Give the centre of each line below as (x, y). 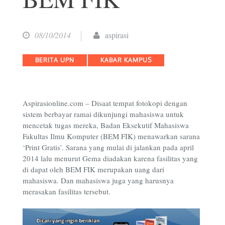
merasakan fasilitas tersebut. (67, 192)
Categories (41, 59)
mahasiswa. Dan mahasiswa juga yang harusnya (98, 181)
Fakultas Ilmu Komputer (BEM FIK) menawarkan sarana (111, 136)
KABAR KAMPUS (126, 60)
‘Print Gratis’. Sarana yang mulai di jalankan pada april (108, 147)
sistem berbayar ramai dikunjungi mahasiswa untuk (103, 114)
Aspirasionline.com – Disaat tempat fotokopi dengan (105, 103)
